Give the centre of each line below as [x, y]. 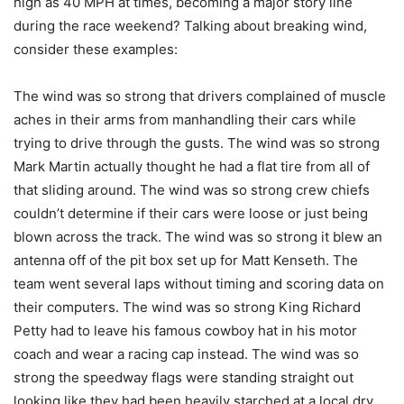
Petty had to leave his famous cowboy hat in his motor [185, 331]
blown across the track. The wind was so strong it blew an [198, 237]
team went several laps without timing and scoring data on [199, 284]
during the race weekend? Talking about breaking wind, [190, 26]
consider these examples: [96, 50]
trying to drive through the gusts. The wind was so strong [197, 143]
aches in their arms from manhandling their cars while [185, 120]
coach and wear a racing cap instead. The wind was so [186, 354]
